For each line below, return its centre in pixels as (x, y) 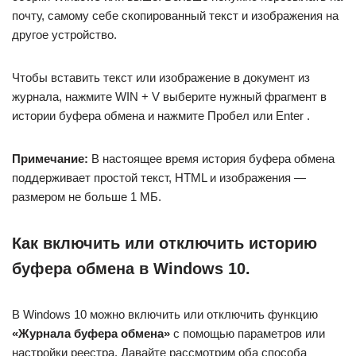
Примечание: (50, 159)
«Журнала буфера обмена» (91, 334)
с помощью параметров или (248, 334)
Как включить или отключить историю (164, 244)
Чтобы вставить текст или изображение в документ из (161, 78)
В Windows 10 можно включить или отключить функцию (165, 315)
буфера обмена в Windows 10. (131, 269)
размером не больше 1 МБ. (87, 197)
